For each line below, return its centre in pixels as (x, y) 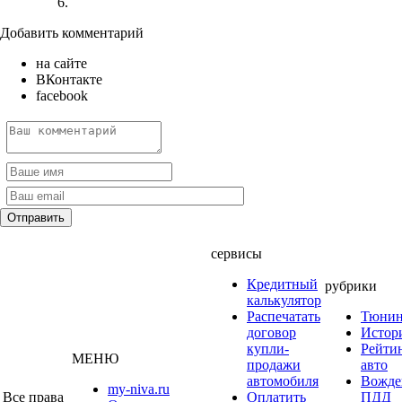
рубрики (351, 285)
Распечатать (284, 316)
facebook (62, 95)
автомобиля (283, 380)
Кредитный (282, 284)
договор (271, 332)
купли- (268, 348)
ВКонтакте (69, 79)
